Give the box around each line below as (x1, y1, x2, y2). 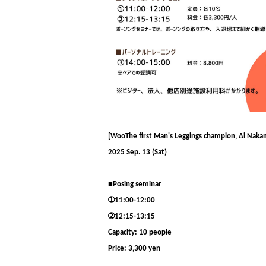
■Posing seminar (108, 180, 161, 188)
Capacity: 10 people (108, 229, 172, 236)
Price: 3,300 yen (108, 245, 160, 252)
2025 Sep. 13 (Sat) (108, 148, 167, 156)
